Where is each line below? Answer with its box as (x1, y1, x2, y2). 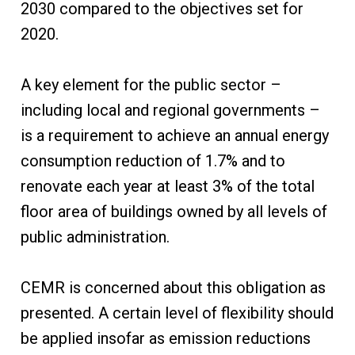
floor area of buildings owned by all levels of (20, 202, 327, 222)
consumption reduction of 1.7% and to (20, 151, 285, 171)
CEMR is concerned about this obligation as (20, 278, 326, 298)
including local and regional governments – (20, 101, 320, 120)
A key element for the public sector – (20, 75, 281, 95)
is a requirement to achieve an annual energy (20, 126, 329, 146)
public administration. (20, 227, 170, 247)
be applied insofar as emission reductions (20, 329, 311, 349)
